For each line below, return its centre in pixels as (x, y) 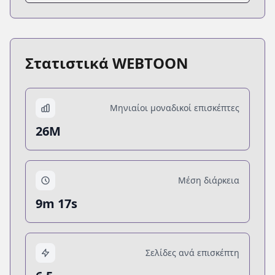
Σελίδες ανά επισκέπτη (192, 252)
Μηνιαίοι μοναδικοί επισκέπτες (175, 107)
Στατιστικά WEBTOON (107, 63)
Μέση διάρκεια (209, 180)
